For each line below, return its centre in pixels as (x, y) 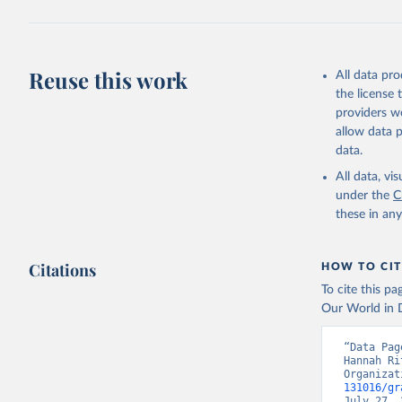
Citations (63, 270)
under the (363, 196)
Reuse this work (109, 80)
